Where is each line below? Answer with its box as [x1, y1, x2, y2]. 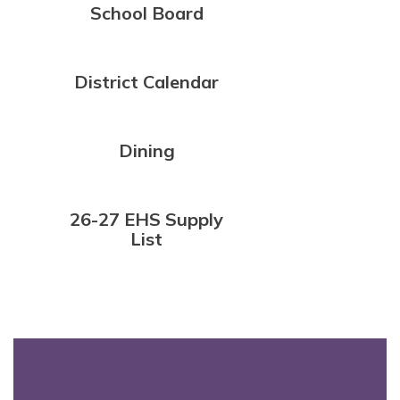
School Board [89, 2, 204, 24]
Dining [118, 139, 175, 162]
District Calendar [74, 71, 220, 93]
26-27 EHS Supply [70, 208, 224, 230]
